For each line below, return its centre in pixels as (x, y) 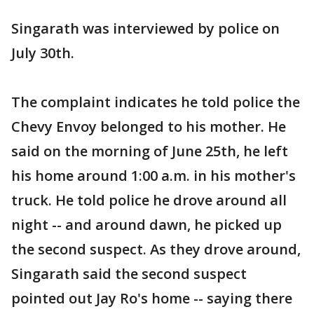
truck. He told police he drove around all (149, 200)
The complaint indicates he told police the (156, 102)
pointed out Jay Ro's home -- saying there (152, 298)
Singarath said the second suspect (129, 273)
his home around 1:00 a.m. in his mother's (153, 175)
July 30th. (43, 53)
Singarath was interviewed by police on (145, 28)
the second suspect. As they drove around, (156, 249)
